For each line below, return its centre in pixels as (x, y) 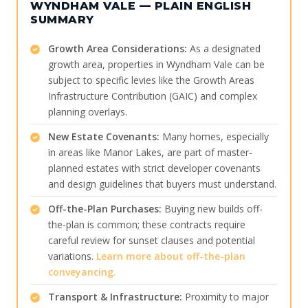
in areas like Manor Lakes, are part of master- (150, 153)
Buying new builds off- (212, 209)
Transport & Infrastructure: (115, 297)
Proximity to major (225, 297)
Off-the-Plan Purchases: (105, 209)
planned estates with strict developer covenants (154, 168)
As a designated (224, 49)
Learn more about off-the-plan (171, 256)
